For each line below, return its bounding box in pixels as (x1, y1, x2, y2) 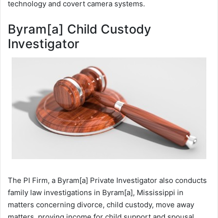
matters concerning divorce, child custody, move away (8, 200, 194, 209)
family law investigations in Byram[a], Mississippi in (8, 187, 183, 197)
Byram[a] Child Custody (8, 21, 151, 37)
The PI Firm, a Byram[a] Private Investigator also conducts (8, 175, 207, 185)
